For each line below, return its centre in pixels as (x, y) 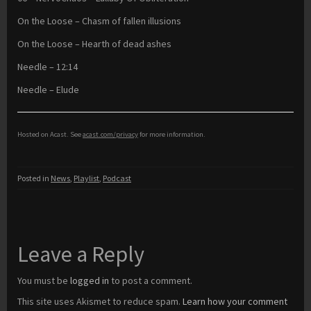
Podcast (117, 178)
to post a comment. (151, 281)
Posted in (34, 178)
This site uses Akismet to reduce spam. (100, 302)
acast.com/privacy (110, 135)
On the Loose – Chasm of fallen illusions (99, 21)
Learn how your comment (235, 302)
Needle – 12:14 (48, 67)
